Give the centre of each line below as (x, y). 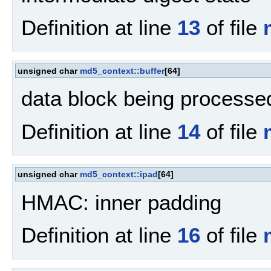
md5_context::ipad (119, 175)
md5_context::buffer (122, 70)
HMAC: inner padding (121, 202)
